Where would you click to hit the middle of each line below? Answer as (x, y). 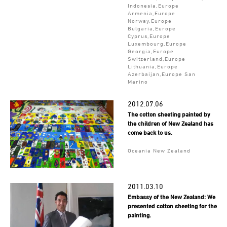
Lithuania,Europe (153, 66)
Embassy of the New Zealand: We (171, 197)
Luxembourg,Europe (157, 43)
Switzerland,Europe (156, 59)
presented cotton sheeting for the (172, 206)
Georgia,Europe (150, 51)
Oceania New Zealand (159, 150)
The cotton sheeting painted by (169, 114)
